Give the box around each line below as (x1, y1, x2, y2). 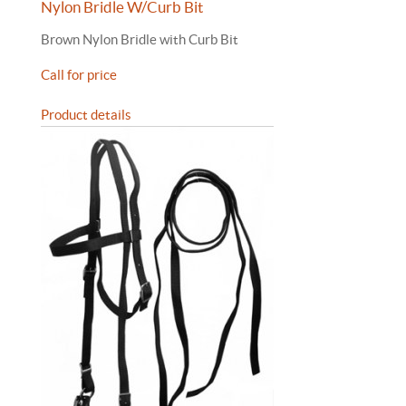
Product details (41, 107, 131, 122)
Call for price (41, 67, 117, 82)
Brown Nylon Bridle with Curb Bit (41, 32, 238, 47)
